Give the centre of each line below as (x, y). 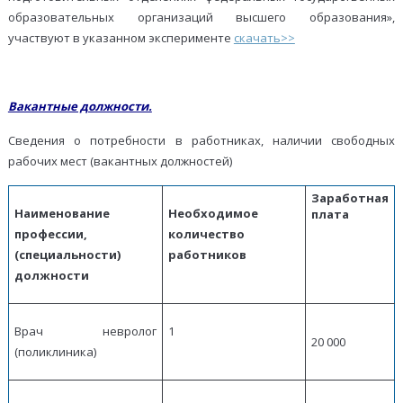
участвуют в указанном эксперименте (121, 38)
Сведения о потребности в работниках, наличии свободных (201, 141)
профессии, (50, 234)
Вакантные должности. (80, 107)
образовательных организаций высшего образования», (201, 18)
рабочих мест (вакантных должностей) (120, 161)
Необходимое (213, 214)
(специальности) (67, 255)
